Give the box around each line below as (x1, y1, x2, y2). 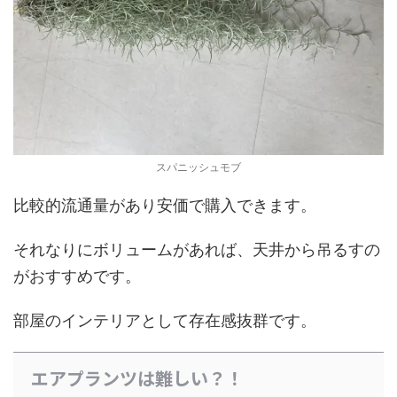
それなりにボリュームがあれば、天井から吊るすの (13, 239, 380, 259)
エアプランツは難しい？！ (31, 364, 244, 391)
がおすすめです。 (13, 266, 141, 285)
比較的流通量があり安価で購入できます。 (13, 195, 316, 214)
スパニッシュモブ (156, 160, 241, 174)
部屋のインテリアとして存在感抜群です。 (13, 310, 316, 330)
